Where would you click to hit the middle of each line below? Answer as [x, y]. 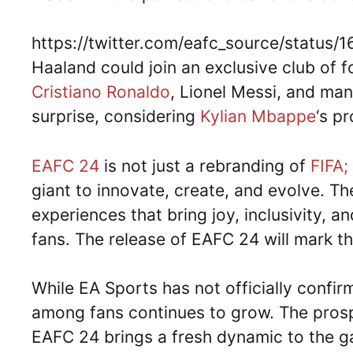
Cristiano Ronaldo [101, 92]
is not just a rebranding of [207, 165]
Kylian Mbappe [258, 116]
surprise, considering [116, 116]
